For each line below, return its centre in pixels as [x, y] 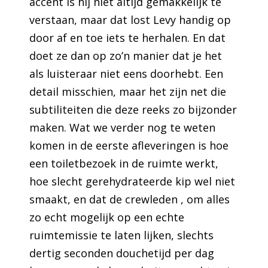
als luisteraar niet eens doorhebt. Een [127, 73]
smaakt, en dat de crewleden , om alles [130, 199]
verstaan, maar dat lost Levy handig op [130, 19]
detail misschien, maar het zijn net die [128, 91]
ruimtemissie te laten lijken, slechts [122, 235]
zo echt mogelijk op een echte [107, 217]
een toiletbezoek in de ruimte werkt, [124, 163]
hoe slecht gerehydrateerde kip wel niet [133, 181]
